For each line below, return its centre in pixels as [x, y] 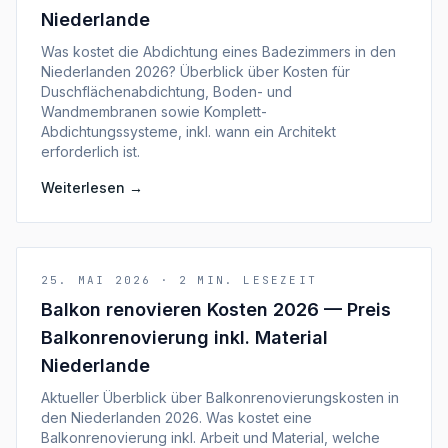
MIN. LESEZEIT [257, 280]
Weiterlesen [83, 187]
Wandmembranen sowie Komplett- [154, 111]
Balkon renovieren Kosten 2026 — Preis [216, 309]
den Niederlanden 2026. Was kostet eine [176, 417]
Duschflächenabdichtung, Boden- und [166, 91]
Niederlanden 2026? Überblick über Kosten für [195, 71]
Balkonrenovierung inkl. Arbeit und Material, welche [210, 437]
